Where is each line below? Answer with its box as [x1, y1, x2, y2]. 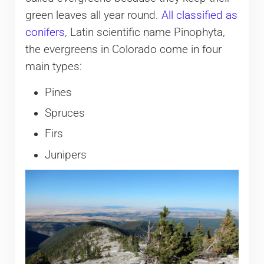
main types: [25, 60, 82, 73]
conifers [25, 25, 65, 39]
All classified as [161, 8, 237, 22]
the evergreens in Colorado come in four [25, 42, 222, 56]
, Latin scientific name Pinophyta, [64, 25, 225, 39]
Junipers [44, 148, 87, 161]
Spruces [44, 106, 85, 120]
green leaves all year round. [25, 8, 161, 22]
